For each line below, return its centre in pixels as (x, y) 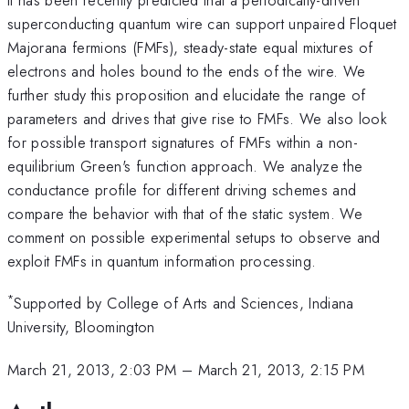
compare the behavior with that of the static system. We (185, 213)
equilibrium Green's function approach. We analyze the (185, 166)
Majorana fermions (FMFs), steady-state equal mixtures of (190, 47)
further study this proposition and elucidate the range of (187, 94)
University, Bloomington (81, 327)
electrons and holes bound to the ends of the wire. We (187, 71)
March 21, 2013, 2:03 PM (92, 369)
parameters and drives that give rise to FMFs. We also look (197, 118)
